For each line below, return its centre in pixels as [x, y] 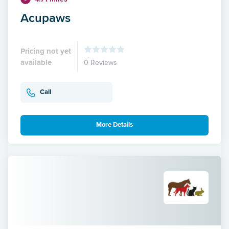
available [36, 62]
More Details [114, 125]
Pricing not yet [46, 51]
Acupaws [45, 17]
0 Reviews [100, 62]
